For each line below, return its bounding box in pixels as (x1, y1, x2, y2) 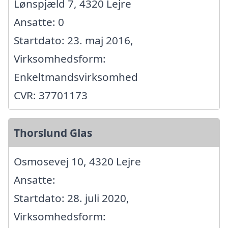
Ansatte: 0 (14, 14, 64, 29)
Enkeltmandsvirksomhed (14, 69, 138, 84)
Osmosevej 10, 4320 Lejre (14, 154, 141, 168)
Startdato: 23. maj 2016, (14, 33, 133, 47)
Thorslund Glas (14, 125, 92, 140)
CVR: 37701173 (14, 88, 88, 102)
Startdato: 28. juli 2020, (14, 190, 129, 205)
